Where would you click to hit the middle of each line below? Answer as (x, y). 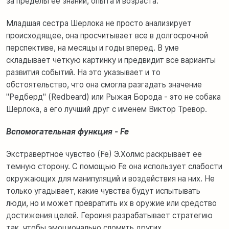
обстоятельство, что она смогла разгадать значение (104, 84)
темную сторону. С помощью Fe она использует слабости (114, 166)
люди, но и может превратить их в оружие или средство (111, 203)
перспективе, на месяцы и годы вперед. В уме (93, 48)
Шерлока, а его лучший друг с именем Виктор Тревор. (107, 109)
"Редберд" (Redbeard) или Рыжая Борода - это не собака (113, 97)
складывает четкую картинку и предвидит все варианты (111, 60)
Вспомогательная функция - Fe (67, 131)
